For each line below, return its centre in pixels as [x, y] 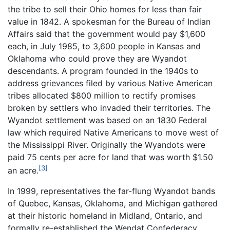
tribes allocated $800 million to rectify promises [102, 95]
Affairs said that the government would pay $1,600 [107, 34]
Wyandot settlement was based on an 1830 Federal [107, 120]
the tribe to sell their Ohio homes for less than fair [105, 9]
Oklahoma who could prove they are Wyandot [97, 58]
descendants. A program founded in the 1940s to [103, 71]
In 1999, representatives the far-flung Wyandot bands [111, 191]
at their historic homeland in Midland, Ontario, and [105, 216]
